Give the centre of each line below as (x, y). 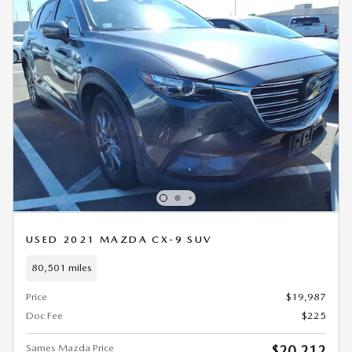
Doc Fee (44, 315)
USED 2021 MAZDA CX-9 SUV (119, 239)
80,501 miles (61, 268)
